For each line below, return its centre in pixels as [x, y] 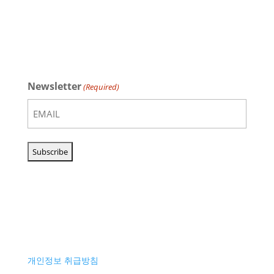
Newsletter [54, 86]
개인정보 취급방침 [63, 260]
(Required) [102, 87]
